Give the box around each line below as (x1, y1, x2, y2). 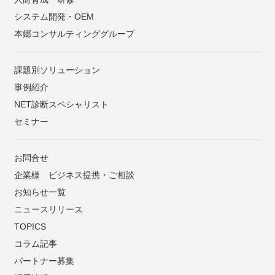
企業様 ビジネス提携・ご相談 (14, 169, 134, 180)
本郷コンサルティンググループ (14, 28, 134, 39)
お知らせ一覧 (14, 187, 66, 197)
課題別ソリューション (14, 64, 100, 75)
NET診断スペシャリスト (14, 99, 109, 109)
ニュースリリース (14, 204, 83, 214)
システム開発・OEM (14, 11, 94, 21)
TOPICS (14, 221, 46, 231)
